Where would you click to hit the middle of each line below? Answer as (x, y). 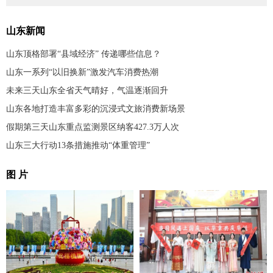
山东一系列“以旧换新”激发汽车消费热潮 (82, 73)
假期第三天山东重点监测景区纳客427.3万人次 (93, 127)
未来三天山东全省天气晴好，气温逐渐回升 (87, 91)
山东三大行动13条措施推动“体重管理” (78, 146)
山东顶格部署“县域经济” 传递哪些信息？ (83, 54)
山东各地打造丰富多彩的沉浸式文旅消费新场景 (96, 109)
